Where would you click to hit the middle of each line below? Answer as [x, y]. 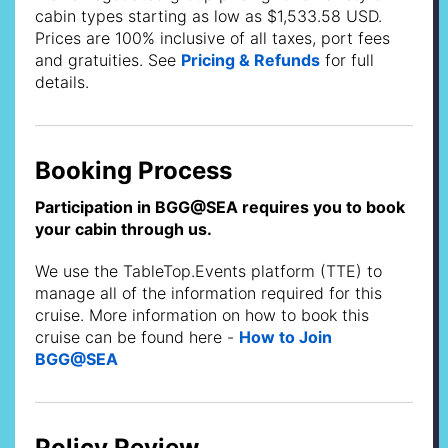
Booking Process [133, 170]
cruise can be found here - [137, 336]
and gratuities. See [108, 59]
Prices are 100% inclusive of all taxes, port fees [212, 37]
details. [62, 81]
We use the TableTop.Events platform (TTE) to [208, 270]
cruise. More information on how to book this [202, 314]
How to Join [285, 336]
